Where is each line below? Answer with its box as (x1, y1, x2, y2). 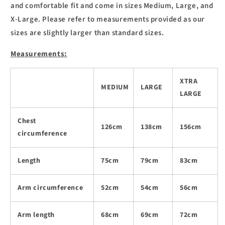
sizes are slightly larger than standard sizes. (11, 27, 164, 38)
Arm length (18, 209, 55, 220)
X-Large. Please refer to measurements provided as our (11, 14, 205, 25)
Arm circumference (18, 182, 83, 193)
